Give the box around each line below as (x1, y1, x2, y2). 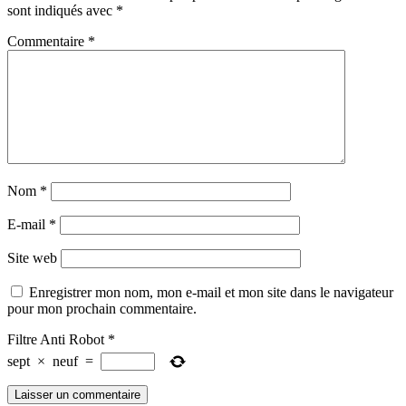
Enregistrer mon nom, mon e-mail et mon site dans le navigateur (29, 284, 393, 300)
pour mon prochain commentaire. (7, 300, 197, 316)
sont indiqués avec (7, 2, 116, 18)
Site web (7, 249, 57, 266)
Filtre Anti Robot (7, 331, 104, 347)
